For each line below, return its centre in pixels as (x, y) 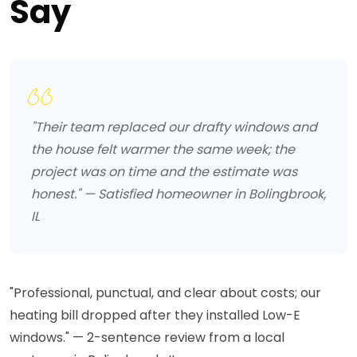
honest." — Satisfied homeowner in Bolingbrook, (178, 194)
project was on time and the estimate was (164, 172)
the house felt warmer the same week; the (163, 150)
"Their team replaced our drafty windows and (174, 127)
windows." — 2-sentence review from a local (147, 338)
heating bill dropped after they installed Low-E (155, 316)
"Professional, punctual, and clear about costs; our (165, 293)
